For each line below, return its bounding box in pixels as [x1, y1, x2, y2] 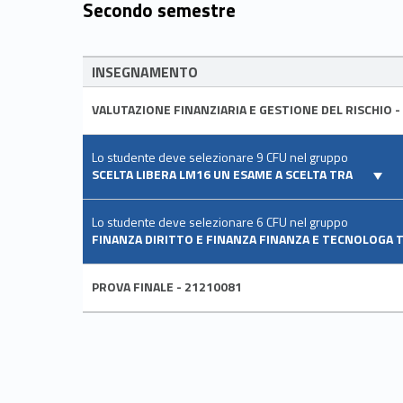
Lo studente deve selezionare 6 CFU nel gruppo [92, 212, 348, 232]
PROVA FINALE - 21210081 [92, 277, 242, 297]
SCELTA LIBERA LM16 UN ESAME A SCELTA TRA [92, 165, 355, 184]
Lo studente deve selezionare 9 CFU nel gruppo [92, 148, 348, 167]
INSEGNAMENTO [92, 61, 198, 84]
